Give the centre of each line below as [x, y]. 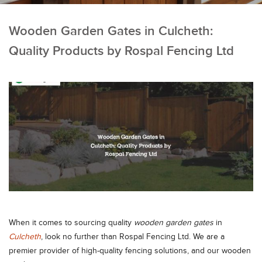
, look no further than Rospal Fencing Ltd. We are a [133, 237]
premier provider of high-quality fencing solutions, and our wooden [130, 251]
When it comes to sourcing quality [71, 223]
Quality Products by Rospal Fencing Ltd [121, 51]
